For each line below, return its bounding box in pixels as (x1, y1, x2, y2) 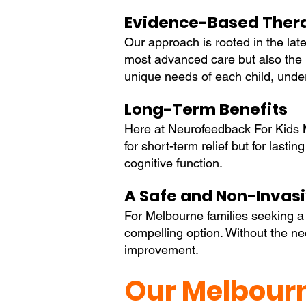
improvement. (124, 242, 199, 257)
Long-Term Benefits (124, 98, 288, 120)
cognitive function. (124, 156, 223, 170)
